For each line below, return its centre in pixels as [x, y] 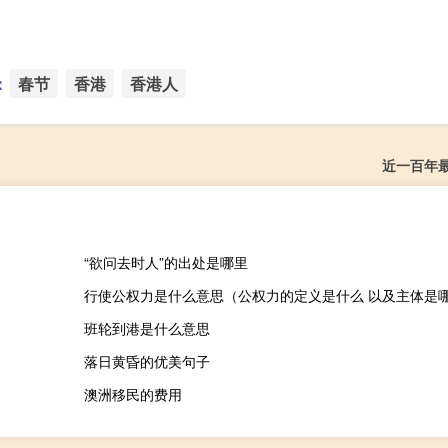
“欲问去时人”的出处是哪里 [165, 262]
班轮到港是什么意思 [146, 328]
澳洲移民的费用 [132, 394]
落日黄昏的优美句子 [146, 361]
